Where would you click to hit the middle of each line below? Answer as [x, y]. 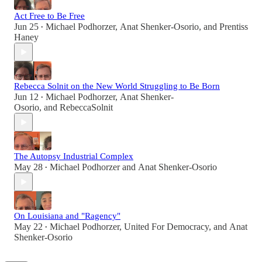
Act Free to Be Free [49, 16]
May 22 [28, 227]
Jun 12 [26, 97]
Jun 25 [26, 27]
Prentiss [234, 27]
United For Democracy [166, 227]
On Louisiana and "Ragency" [67, 216]
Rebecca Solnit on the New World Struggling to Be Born [117, 86]
